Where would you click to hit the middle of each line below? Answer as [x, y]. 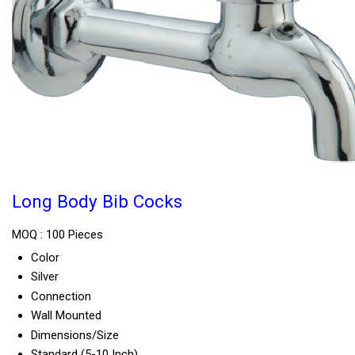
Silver [45, 276]
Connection [61, 296]
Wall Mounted [66, 315]
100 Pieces [74, 234]
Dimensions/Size [75, 335]
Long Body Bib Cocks [97, 202]
